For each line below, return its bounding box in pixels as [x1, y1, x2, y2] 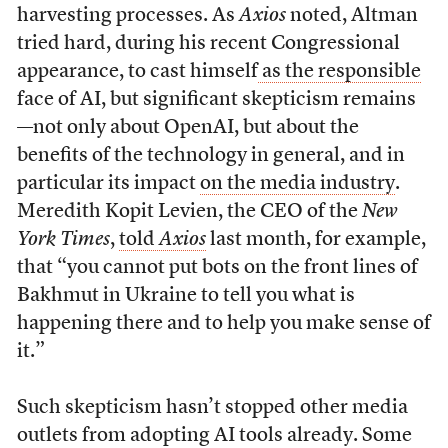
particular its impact [16, 173, 200, 194]
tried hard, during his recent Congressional [16, 33, 400, 54]
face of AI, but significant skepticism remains [16, 89, 416, 110]
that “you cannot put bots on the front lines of [16, 257, 418, 278]
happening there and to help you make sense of [16, 313, 431, 334]
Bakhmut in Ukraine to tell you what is [16, 285, 355, 306]
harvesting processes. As [16, 5, 239, 26]
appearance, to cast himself [16, 61, 258, 82]
